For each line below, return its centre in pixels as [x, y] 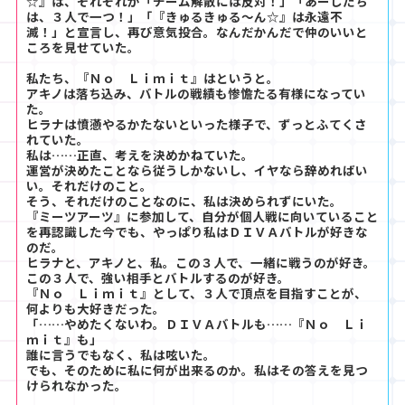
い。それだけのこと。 [89, 185]
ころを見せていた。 [83, 47]
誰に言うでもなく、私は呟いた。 [121, 354]
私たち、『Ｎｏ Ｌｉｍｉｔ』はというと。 [153, 77]
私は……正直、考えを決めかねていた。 [140, 154]
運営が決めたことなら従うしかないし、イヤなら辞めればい [197, 170]
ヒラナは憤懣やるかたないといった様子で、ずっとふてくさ [197, 123]
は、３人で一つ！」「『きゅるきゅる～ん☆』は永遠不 [184, 16]
